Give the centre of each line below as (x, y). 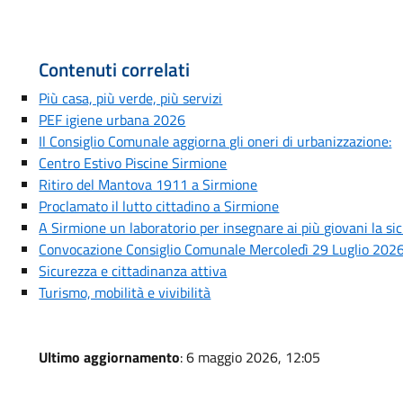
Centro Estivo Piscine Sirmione (133, 163)
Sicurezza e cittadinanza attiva (133, 271)
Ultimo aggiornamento (110, 357)
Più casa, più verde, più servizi (131, 98)
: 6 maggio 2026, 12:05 (251, 357)
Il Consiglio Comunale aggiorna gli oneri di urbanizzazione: (215, 141)
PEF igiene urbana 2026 (112, 120)
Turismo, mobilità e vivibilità (125, 292)
